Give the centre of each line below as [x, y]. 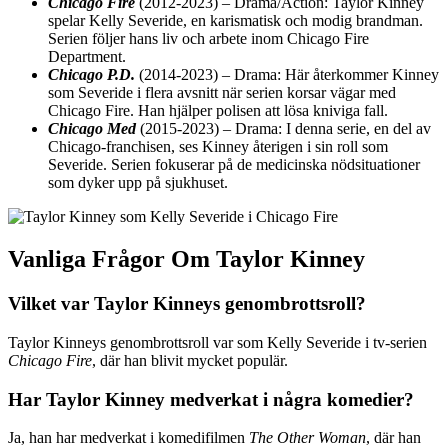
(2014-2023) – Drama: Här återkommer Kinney [287, 75]
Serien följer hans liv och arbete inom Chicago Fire [208, 39]
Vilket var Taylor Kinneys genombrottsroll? [187, 304]
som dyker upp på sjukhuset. [138, 183]
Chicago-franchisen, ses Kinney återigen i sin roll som [218, 147]
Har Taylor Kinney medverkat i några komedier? [211, 399]
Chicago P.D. [91, 75]
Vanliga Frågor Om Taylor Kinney [186, 259]
